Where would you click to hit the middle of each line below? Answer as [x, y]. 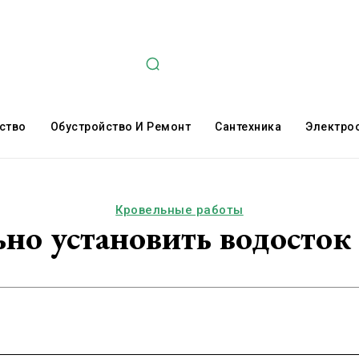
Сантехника [248, 127]
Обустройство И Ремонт [120, 127]
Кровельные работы [179, 210]
